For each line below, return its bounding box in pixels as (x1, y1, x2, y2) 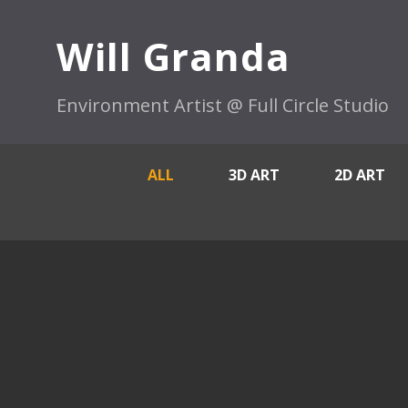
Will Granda (56, 30, 291, 82)
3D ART (229, 165, 280, 185)
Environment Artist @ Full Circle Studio (56, 93, 389, 117)
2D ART (334, 165, 385, 185)
